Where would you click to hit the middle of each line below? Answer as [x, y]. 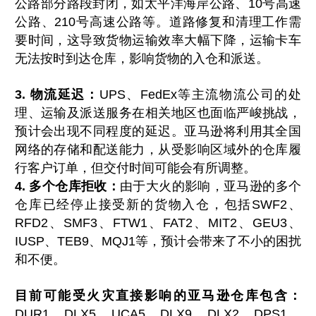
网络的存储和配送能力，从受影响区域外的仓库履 [158, 150]
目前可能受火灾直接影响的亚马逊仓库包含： [158, 296]
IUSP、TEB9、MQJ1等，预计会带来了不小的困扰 [158, 242]
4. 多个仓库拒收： [68, 187]
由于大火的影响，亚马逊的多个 [211, 187]
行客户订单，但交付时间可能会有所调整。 [136, 168]
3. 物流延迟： [57, 95]
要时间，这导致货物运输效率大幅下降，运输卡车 [158, 41]
